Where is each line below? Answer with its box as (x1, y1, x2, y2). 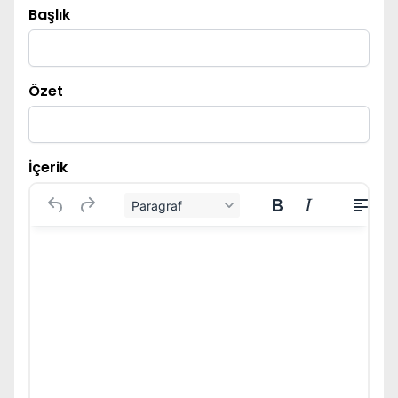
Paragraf (131, 197, 182, 213)
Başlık (28, 4, 70, 25)
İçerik (28, 157, 68, 178)
